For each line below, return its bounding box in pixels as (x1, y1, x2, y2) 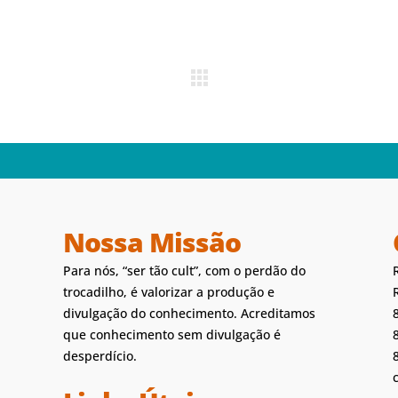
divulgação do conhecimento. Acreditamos (62, 305, 315, 322)
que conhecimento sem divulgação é (62, 326, 281, 343)
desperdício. (62, 347, 137, 364)
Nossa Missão (62, 224, 241, 260)
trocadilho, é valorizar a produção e (62, 283, 275, 300)
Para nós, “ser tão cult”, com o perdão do (62, 262, 306, 279)
